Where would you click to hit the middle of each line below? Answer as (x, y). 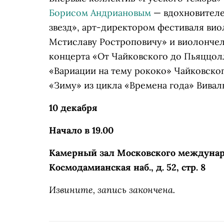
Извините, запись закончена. (112, 189)
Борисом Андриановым (100, 13)
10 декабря (73, 108)
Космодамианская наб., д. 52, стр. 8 (127, 167)
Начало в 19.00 (81, 130)
